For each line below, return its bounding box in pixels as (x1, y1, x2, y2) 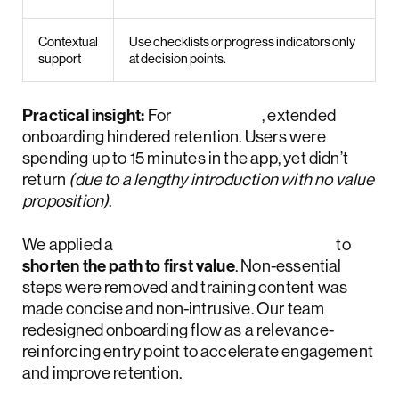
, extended (262, 104, 336, 126)
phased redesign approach (116, 233, 307, 256)
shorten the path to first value (22, 255, 235, 277)
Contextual (37, 33, 98, 51)
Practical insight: (22, 104, 145, 126)
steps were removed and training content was (22, 276, 348, 298)
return (22, 168, 69, 191)
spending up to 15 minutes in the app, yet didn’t (22, 147, 349, 169)
